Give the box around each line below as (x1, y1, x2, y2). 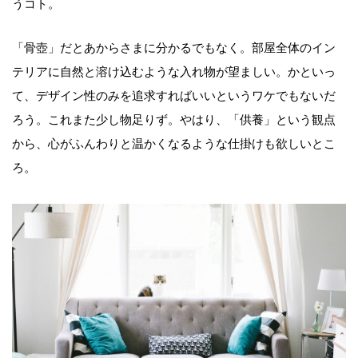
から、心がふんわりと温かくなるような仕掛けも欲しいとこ (12, 137, 336, 151)
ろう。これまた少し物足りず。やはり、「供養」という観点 (12, 113, 336, 127)
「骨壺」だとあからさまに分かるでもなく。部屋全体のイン (12, 42, 336, 55)
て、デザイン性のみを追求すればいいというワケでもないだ (12, 89, 336, 103)
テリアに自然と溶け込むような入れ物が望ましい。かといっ (12, 66, 336, 79)
